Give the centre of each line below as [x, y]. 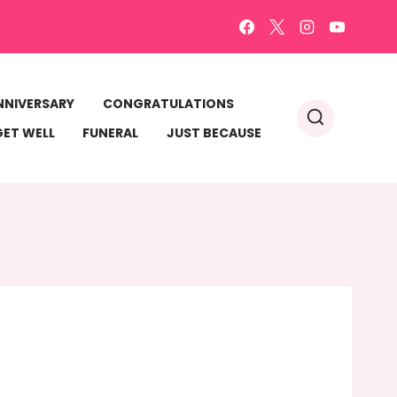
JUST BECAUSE [214, 132]
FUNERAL [111, 132]
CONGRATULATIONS [168, 104]
